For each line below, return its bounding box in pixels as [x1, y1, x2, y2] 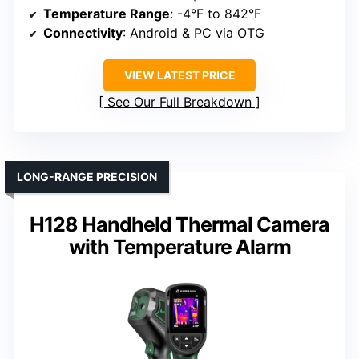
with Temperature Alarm [68, 235, 291, 260]
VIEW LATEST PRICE [123, 68, 236, 83]
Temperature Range [43, 6, 170, 22]
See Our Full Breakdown [107, 94, 252, 111]
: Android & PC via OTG [123, 25, 264, 42]
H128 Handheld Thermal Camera [30, 212, 329, 237]
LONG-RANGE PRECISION [17, 170, 157, 184]
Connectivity [43, 25, 123, 42]
